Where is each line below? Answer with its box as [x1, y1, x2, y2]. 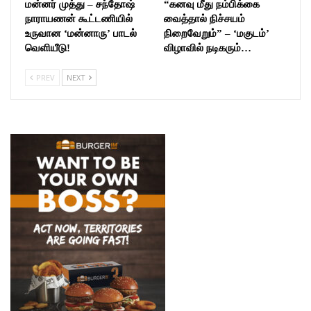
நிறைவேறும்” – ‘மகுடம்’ [164, 27, 269, 39]
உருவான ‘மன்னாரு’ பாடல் [25, 27, 137, 39]
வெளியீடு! [25, 42, 70, 53]
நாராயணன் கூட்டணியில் [25, 12, 133, 24]
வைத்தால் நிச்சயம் [164, 12, 245, 24]
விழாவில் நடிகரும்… [164, 42, 251, 53]
